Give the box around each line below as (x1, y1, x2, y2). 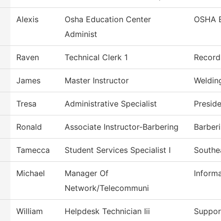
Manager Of (65, 168, 109, 179)
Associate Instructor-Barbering (65, 122, 179, 132)
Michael (16, 168, 45, 179)
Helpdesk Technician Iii (65, 206, 150, 217)
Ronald (16, 122, 42, 132)
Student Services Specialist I (65, 145, 171, 155)
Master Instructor (65, 75, 129, 86)
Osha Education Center (65, 14, 151, 25)
